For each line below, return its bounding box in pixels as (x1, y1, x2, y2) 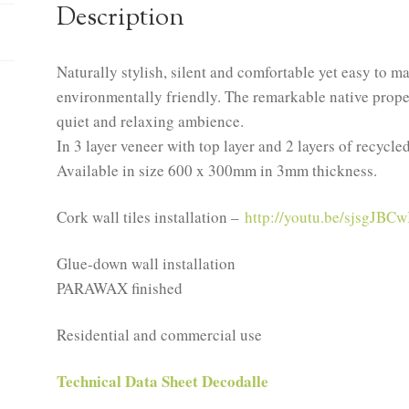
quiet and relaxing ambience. (57, 110, 245, 131)
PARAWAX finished (57, 277, 184, 299)
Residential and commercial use (57, 323, 263, 345)
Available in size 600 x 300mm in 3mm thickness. (57, 159, 378, 181)
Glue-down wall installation (57, 252, 236, 274)
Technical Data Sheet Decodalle (57, 369, 269, 393)
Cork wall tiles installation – (57, 205, 246, 227)
